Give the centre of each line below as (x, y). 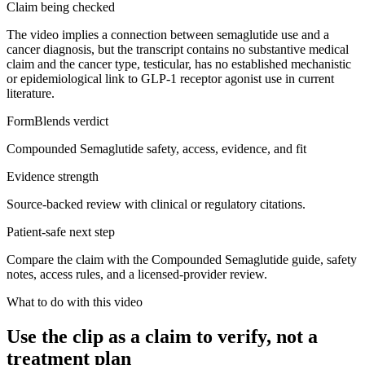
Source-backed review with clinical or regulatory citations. (156, 204)
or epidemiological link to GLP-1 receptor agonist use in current (170, 78)
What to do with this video (75, 301)
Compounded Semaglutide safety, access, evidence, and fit (156, 148)
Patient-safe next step (61, 231)
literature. (31, 93)
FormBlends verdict (57, 121)
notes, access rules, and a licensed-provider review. (137, 274)
